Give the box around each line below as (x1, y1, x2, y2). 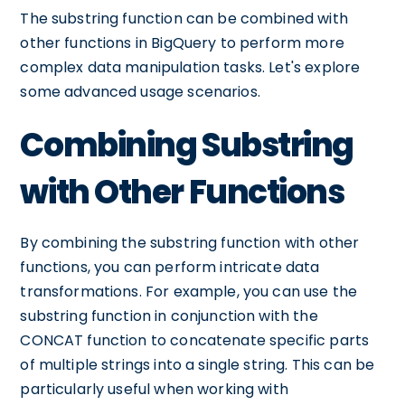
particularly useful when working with (20, 379, 288, 400)
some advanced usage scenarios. (20, 81, 260, 102)
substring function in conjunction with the (20, 306, 318, 326)
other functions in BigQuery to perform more (20, 33, 344, 53)
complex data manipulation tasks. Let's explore (20, 57, 361, 78)
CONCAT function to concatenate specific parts (20, 330, 370, 351)
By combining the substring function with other (20, 232, 360, 253)
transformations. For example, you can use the (20, 281, 358, 302)
